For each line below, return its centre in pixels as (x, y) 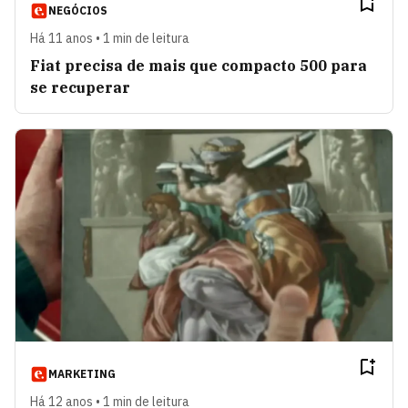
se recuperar (80, 87)
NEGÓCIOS (78, 10)
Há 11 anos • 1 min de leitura (110, 38)
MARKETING (82, 373)
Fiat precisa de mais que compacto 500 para (199, 65)
